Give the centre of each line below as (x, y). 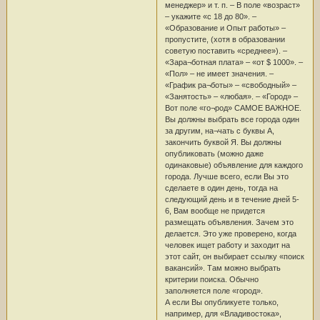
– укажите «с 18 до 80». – (210, 16)
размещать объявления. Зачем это (229, 222)
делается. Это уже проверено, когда (230, 233)
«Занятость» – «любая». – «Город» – (231, 96)
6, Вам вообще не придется (215, 210)
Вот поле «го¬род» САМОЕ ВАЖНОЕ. (233, 107)
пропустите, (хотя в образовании (225, 39)
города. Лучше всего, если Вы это (226, 176)
